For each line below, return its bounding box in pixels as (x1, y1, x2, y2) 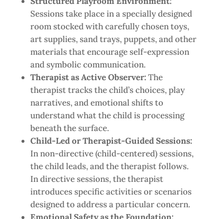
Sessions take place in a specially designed (30, 8, 192, 19)
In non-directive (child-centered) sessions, (30, 148, 194, 159)
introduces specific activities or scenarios (30, 186, 192, 197)
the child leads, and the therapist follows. (30, 161, 189, 172)
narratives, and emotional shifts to (30, 97, 163, 108)
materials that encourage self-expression (30, 46, 189, 57)
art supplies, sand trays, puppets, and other (30, 34, 197, 44)
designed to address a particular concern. (30, 199, 190, 210)
